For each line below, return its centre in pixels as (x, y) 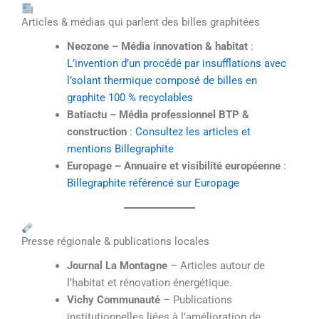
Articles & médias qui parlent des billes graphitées (141, 22)
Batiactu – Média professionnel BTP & (158, 114)
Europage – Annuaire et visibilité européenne (173, 166)
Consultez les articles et (193, 131)
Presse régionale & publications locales (115, 242)
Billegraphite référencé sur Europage (153, 183)
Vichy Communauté (113, 300)
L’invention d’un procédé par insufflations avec (176, 63)
